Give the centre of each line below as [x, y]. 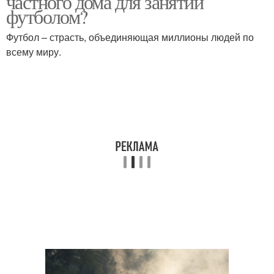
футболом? [47, 16]
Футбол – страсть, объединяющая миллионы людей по [130, 37]
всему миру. [34, 52]
